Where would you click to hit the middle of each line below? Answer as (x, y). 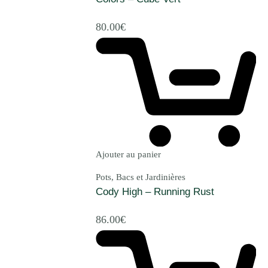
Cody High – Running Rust (155, 192)
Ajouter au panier (128, 155)
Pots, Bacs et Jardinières (141, 177)
